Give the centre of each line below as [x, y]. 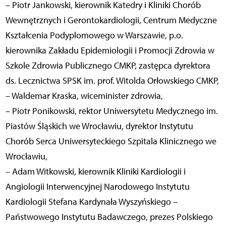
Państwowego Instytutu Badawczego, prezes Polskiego [109, 217]
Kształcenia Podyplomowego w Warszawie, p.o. [94, 35]
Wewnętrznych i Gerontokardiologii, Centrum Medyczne [111, 20]
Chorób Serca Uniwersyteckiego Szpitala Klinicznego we [111, 141]
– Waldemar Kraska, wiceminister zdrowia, [84, 96]
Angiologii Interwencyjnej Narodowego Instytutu [97, 186]
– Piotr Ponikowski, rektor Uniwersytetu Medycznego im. [111, 111]
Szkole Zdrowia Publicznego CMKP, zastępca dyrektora [108, 65]
